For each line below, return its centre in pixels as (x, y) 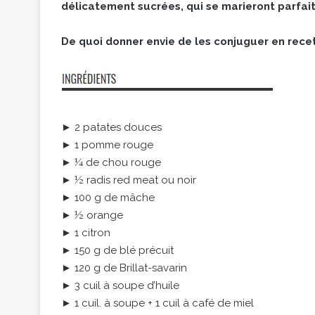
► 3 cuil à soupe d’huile (120, 286)
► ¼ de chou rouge (111, 163)
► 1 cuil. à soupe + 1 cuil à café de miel (157, 303)
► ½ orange (92, 216)
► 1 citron (86, 233)
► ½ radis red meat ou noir (129, 180)
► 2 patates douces (111, 128)
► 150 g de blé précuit (117, 251)
